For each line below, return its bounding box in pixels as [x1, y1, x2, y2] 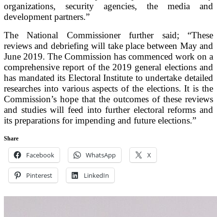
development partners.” [4, 11, 90, 22]
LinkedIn [84, 170, 109, 180]
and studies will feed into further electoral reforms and [4, 104, 213, 115]
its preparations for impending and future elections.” [4, 115, 196, 125]
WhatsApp [86, 150, 116, 159]
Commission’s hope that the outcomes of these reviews [4, 93, 213, 104]
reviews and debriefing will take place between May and [4, 40, 213, 51]
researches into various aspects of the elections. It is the [4, 83, 213, 93]
